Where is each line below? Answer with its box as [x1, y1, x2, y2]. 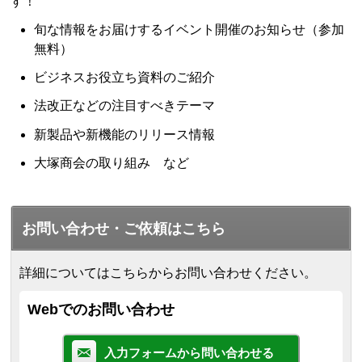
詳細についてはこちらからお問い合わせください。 [19, 265, 318, 280]
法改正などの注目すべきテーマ [34, 99, 216, 113]
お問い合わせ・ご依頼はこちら [22, 220, 226, 237]
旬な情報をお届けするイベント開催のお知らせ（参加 [34, 22, 345, 36]
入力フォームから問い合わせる [104, 345, 274, 360]
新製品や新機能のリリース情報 [34, 127, 216, 141]
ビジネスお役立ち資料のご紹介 [34, 70, 216, 85]
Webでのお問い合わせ [27, 301, 175, 318]
